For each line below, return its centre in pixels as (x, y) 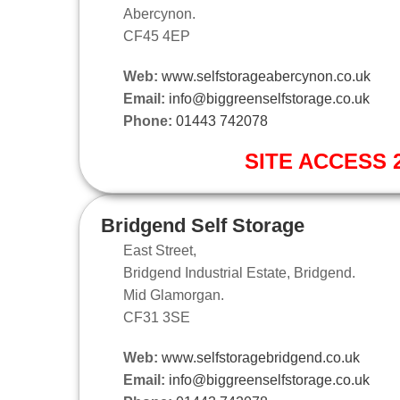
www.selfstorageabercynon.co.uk (266, 76)
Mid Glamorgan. (174, 295)
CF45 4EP (157, 36)
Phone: (148, 121)
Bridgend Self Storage (203, 225)
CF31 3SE (157, 317)
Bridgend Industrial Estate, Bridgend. (239, 272)
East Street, (160, 250)
